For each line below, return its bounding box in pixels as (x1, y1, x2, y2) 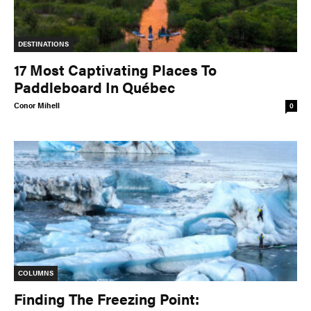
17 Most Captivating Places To (14, 59, 217, 81)
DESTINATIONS (18, 39, 69, 49)
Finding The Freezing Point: (14, 287, 199, 309)
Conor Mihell (14, 100, 60, 111)
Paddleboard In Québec (14, 76, 175, 98)
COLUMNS (18, 267, 53, 278)
